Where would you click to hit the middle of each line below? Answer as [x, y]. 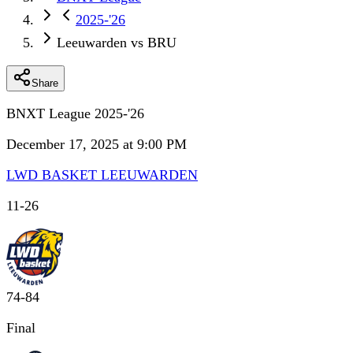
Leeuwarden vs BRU [117, 43]
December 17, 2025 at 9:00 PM [97, 144]
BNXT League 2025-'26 [75, 113]
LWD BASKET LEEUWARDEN [102, 175]
